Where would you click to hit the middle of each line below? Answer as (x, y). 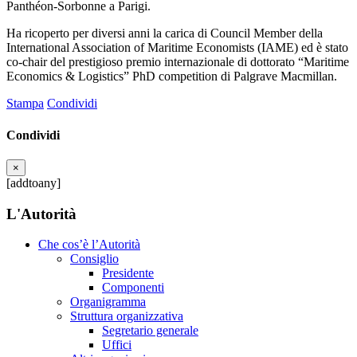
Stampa (25, 104)
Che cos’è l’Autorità (89, 245)
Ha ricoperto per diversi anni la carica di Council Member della (165, 33)
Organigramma (108, 302)
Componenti (133, 288)
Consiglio (94, 259)
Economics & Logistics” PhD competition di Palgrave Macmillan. (172, 76)
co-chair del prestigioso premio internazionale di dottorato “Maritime (178, 62)
